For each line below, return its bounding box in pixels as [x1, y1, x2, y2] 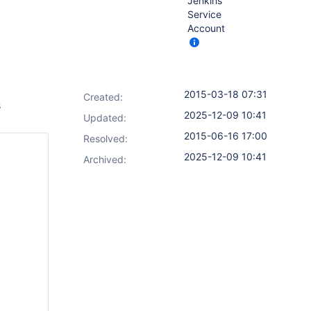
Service [187, 8, 221, 20]
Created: [83, 91, 123, 103]
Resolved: [83, 133, 128, 144]
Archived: [83, 153, 126, 165]
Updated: [83, 112, 126, 124]
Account [187, 22, 225, 34]
